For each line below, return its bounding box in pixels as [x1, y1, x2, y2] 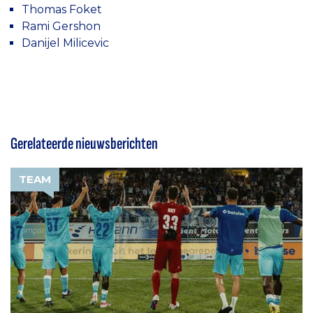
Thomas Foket [22, 3, 102, 16]
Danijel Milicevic [22, 36, 109, 50]
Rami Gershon [22, 20, 101, 33]
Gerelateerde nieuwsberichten [10, 133, 158, 154]
